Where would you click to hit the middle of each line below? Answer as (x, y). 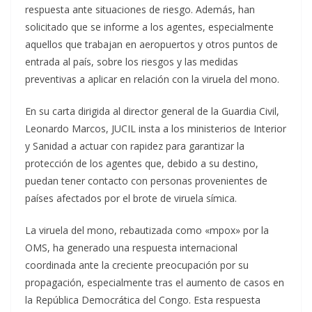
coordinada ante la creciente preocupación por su (137, 265)
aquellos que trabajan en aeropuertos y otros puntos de (151, 44)
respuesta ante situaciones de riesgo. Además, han (140, 9)
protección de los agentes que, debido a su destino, (142, 163)
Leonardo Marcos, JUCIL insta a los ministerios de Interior (156, 128)
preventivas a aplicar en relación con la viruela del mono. (152, 79)
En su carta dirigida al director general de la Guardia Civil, (152, 111)
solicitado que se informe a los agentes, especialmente (149, 27)
